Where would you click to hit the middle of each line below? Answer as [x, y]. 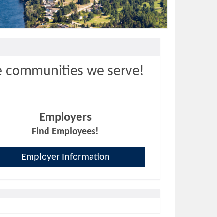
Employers [66, 118]
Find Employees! [66, 132]
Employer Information [65, 158]
